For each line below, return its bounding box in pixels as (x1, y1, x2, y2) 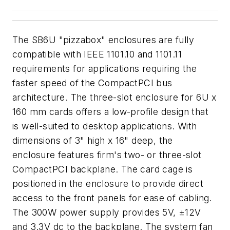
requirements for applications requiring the (12, 63, 197, 74)
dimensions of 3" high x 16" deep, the (12, 135, 173, 146)
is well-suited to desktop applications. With (12, 121, 197, 131)
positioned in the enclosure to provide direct (12, 178, 203, 189)
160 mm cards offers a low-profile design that (12, 106, 208, 117)
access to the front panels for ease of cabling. (12, 193, 212, 203)
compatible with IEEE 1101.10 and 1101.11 (12, 49, 182, 60)
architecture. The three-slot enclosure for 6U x (12, 92, 217, 103)
